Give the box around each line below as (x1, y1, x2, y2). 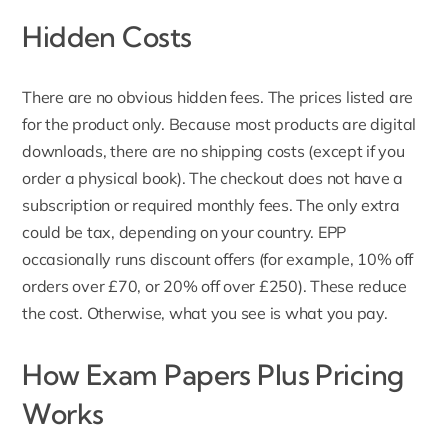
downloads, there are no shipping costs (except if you (22, 141, 405, 162)
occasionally (22, 249, 112, 270)
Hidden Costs (22, 19, 192, 55)
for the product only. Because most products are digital (22, 114, 417, 135)
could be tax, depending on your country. (22, 222, 318, 243)
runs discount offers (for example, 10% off (111, 249, 414, 270)
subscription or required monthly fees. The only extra (22, 195, 400, 216)
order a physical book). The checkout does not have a (22, 168, 403, 189)
